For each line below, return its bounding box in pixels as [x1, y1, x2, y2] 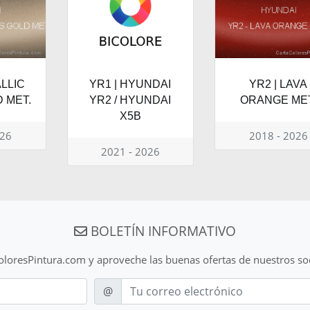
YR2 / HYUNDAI [89, 93, 172, 106]
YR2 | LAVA [249, 77, 308, 90]
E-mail [93, 277, 123, 292]
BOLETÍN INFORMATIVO [87, 221, 236, 240]
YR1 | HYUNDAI [89, 77, 172, 90]
